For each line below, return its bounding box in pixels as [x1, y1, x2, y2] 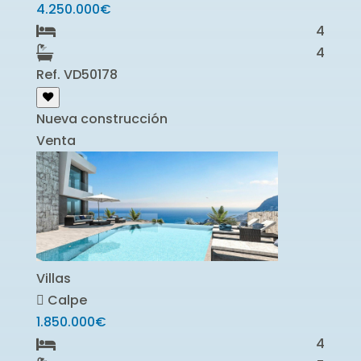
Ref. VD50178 [35, 64, 118, 84]
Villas [35, 269, 71, 288]
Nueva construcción [35, 109, 168, 128]
